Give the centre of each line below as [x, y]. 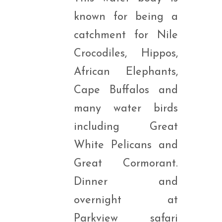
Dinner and [126, 182]
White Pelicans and [126, 145]
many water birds [126, 109]
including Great [126, 127]
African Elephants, [126, 72]
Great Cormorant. [126, 164]
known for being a [126, 17]
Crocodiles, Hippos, [126, 54]
